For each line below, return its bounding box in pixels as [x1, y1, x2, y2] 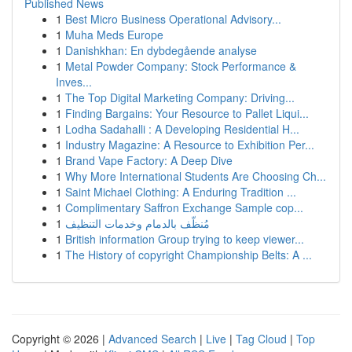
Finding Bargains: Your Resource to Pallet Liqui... [65, 105, 309, 121]
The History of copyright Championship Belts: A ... [65, 247, 312, 262]
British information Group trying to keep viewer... [65, 231, 304, 247]
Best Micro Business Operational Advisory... [65, 11, 281, 27]
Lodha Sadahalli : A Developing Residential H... [65, 121, 299, 137]
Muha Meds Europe [65, 27, 163, 42]
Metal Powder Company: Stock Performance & [65, 58, 296, 74]
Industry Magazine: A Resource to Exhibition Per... [65, 137, 314, 152]
